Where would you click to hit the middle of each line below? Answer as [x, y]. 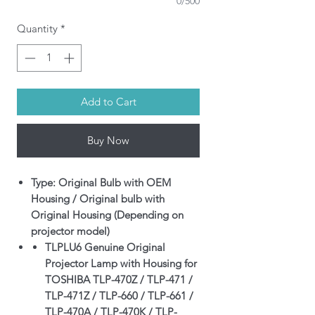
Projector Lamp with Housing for [121, 263]
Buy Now [108, 140]
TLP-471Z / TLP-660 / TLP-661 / [119, 295]
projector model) [70, 231]
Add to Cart [108, 101]
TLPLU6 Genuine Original [105, 247]
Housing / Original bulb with [98, 198]
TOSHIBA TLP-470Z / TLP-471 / [119, 279]
